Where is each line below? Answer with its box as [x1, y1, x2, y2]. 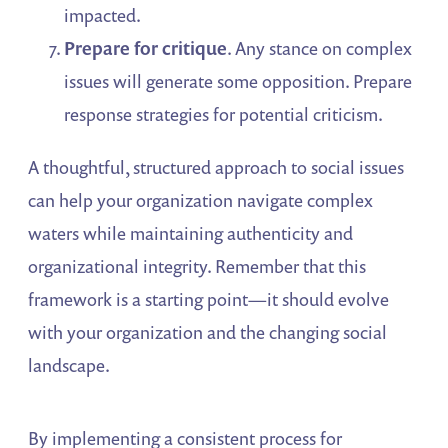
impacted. [64, 3, 142, 28]
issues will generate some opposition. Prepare [64, 69, 413, 94]
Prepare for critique [64, 36, 228, 61]
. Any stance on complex [227, 36, 413, 61]
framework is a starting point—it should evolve [28, 287, 390, 312]
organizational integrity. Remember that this [28, 254, 367, 279]
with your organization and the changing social [28, 320, 388, 345]
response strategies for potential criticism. [64, 102, 384, 127]
